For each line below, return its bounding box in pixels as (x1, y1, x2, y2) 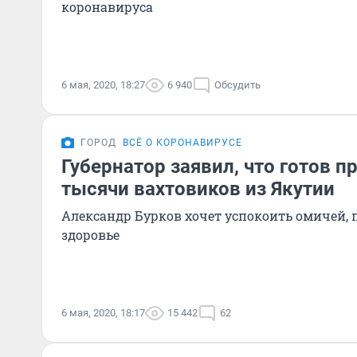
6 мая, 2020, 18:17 (61, 307, 145, 319)
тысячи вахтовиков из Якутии (61, 178, 335, 200)
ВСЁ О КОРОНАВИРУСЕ (123, 137, 242, 148)
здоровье (61, 226, 120, 243)
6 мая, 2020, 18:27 (61, 79, 145, 91)
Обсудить (214, 79, 261, 91)
